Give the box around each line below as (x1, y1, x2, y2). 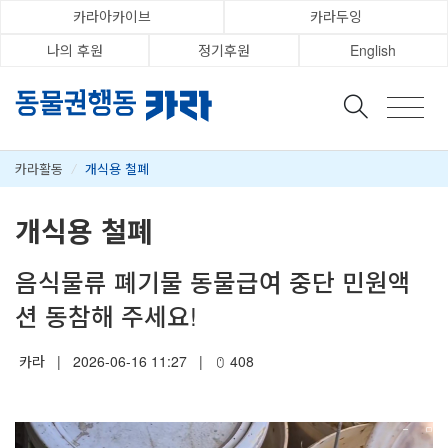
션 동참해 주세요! (15, 297, 197, 333)
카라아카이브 (73, 6, 151, 27)
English (350, 39, 397, 60)
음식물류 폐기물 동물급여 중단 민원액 (15, 263, 411, 299)
